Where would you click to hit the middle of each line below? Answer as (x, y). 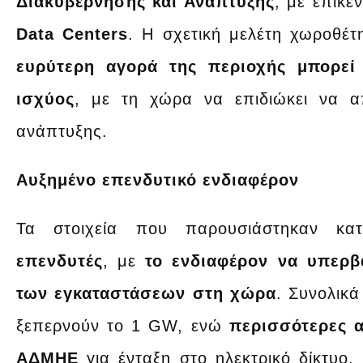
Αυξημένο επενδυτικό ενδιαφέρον (158, 179)
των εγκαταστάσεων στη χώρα (146, 293)
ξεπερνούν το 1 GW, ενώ (123, 325)
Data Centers (73, 34)
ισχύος (45, 98)
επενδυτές (60, 261)
